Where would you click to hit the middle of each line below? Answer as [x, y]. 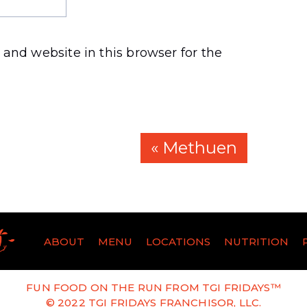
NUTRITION [256, 241]
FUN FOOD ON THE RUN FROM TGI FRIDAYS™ [153, 288]
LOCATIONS [178, 241]
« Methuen [194, 148]
